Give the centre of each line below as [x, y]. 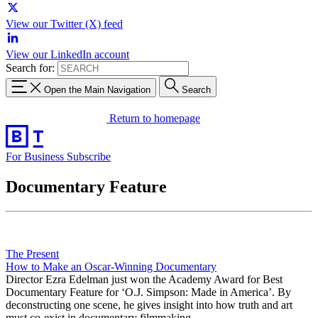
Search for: [30, 68]
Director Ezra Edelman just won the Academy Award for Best [144, 279]
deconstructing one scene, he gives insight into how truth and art [149, 305]
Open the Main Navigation [97, 89]
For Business [36, 156]
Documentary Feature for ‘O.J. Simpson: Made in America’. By [148, 292]
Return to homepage [155, 118]
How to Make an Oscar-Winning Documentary [111, 266]
